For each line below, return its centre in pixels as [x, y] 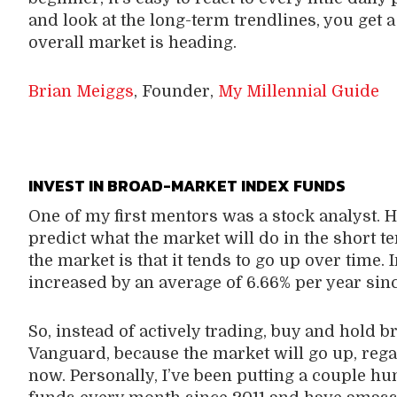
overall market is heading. [132, 42]
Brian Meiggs [81, 91]
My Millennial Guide [298, 91]
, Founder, [175, 91]
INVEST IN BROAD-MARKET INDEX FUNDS [181, 186]
